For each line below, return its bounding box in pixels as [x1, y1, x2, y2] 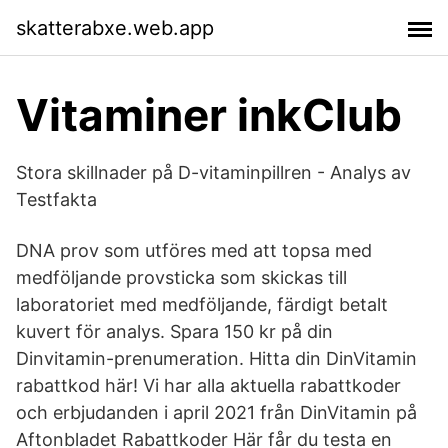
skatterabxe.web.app [16, 15, 214, 40]
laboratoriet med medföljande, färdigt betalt [16, 294, 388, 315]
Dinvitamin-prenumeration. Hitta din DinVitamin [16, 348, 417, 369]
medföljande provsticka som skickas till [16, 267, 347, 288]
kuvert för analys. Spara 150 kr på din [16, 321, 333, 342]
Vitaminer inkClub [16, 88, 402, 142]
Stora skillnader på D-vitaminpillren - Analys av [16, 162, 411, 183]
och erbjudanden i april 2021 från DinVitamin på [16, 402, 417, 423]
